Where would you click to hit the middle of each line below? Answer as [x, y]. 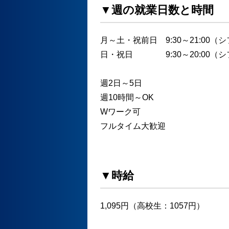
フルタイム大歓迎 [133, 126]
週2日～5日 [121, 83]
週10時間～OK [127, 97]
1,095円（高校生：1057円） [152, 205]
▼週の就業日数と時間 [157, 10]
